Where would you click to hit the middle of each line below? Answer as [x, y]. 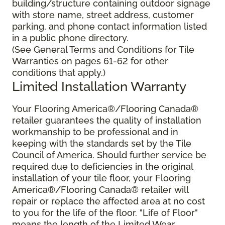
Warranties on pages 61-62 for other [90, 61]
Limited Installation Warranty [99, 86]
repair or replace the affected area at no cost [108, 201]
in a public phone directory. [70, 38]
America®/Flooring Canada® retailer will [100, 190]
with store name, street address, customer [103, 15]
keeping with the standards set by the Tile [102, 144]
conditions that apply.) [59, 73]
